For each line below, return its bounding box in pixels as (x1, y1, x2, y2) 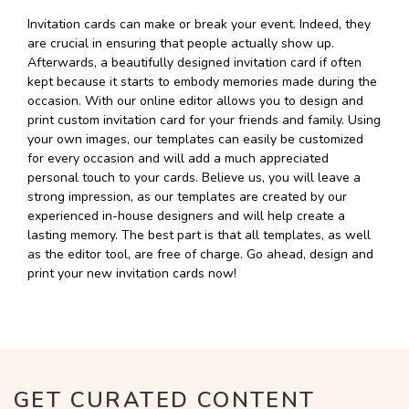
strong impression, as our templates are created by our (27, 188, 347, 205)
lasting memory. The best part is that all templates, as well (27, 226, 371, 244)
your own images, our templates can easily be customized (27, 131, 363, 148)
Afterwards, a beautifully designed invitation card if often (27, 54, 362, 71)
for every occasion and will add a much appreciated (27, 150, 329, 167)
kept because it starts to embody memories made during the (27, 73, 377, 90)
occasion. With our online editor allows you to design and (27, 92, 363, 110)
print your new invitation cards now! (27, 265, 236, 282)
